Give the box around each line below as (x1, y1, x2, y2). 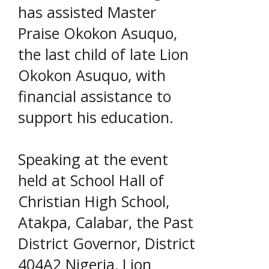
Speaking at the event (18, 148, 168, 169)
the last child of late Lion (18, 43, 189, 64)
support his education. (18, 106, 174, 127)
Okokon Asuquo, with (18, 64, 166, 85)
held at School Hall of (18, 169, 164, 190)
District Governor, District (18, 232, 195, 253)
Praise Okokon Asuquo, (18, 22, 177, 43)
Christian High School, (18, 190, 169, 211)
